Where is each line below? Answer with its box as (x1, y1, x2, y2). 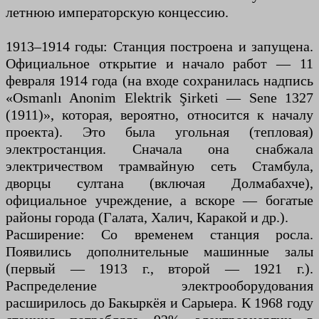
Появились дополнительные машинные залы (6, 243, 313, 259)
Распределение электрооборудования (6, 277, 313, 293)
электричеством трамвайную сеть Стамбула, (6, 157, 313, 174)
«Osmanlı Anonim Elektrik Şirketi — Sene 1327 (6, 89, 313, 105)
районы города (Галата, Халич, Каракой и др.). (6, 209, 288, 225)
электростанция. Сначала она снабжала (6, 140, 313, 157)
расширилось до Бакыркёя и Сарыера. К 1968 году (6, 294, 313, 310)
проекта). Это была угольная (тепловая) (6, 123, 313, 140)
